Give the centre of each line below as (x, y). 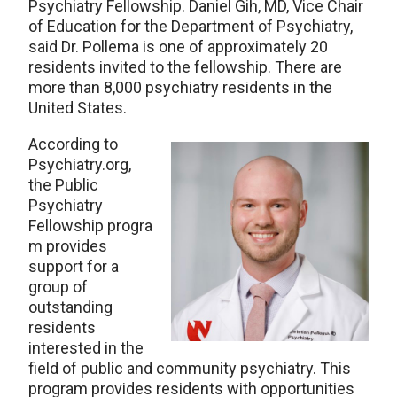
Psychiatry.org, (80, 164)
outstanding (70, 307)
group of (58, 287)
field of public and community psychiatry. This (190, 368)
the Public (63, 185)
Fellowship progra (90, 226)
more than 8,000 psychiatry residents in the (180, 87)
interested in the (86, 348)
